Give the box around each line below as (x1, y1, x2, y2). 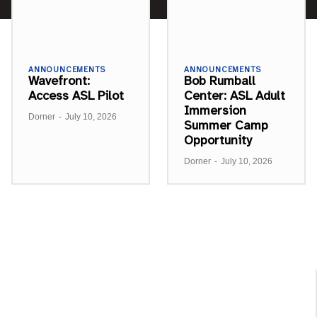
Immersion (184, 102, 246, 118)
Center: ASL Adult (184, 87, 285, 103)
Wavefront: (28, 72, 90, 88)
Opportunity (184, 132, 252, 148)
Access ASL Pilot (28, 87, 124, 103)
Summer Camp (184, 117, 268, 133)
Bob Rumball (184, 72, 255, 88)
